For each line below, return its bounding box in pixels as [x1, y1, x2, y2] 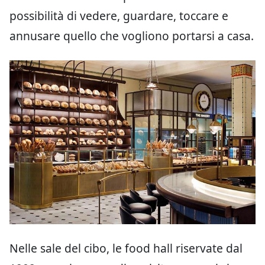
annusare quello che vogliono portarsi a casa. [9, 28, 254, 44]
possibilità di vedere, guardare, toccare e [9, 8, 228, 24]
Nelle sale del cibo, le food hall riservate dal [9, 240, 243, 256]
